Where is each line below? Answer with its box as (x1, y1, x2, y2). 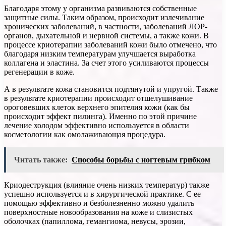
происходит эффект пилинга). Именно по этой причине (4, 111, 197, 121)
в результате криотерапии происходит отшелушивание (4, 93, 193, 102)
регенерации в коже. (4, 67, 75, 76)
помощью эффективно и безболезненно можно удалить (4, 198, 194, 207)
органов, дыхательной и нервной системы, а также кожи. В (4, 31, 209, 40)
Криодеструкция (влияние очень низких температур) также (4, 180, 209, 189)
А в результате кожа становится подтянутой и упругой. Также (4, 84, 218, 93)
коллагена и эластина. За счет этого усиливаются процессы (4, 58, 209, 67)
